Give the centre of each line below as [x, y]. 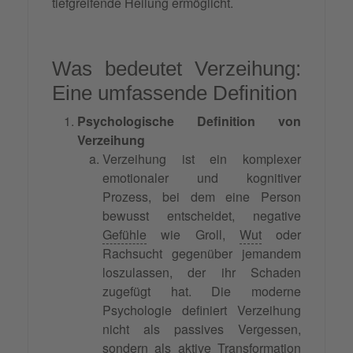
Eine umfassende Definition [175, 93]
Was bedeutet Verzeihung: [176, 69]
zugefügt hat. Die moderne [202, 292]
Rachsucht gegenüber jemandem [202, 254]
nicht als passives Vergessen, [202, 329]
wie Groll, [193, 235]
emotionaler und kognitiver [202, 178]
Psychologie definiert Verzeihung [202, 310]
